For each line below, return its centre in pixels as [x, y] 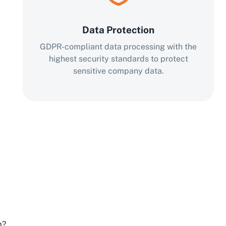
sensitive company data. [118, 71]
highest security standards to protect [118, 59]
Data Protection [119, 30]
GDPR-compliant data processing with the [119, 47]
